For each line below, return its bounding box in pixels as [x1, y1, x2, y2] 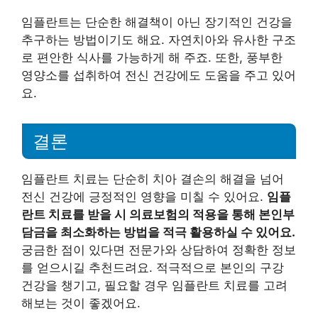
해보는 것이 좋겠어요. [21, 296, 141, 310]
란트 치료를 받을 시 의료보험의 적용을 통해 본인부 [21, 207, 295, 221]
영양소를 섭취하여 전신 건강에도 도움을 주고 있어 [21, 68, 296, 83]
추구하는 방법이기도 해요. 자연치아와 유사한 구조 [21, 33, 296, 48]
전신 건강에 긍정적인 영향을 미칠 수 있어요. [21, 190, 267, 204]
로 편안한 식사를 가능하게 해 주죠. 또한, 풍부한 [21, 50, 283, 65]
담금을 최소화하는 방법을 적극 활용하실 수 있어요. [21, 225, 295, 239]
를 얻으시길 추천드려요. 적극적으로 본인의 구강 [21, 261, 284, 275]
